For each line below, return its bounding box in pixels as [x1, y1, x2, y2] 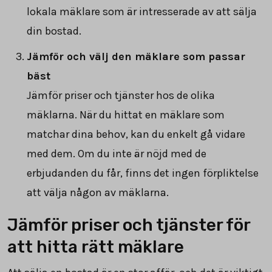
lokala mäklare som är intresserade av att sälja [27, 4, 257, 18]
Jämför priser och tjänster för [7, 214, 250, 235]
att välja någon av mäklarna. [27, 185, 169, 199]
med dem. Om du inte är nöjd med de [27, 146, 206, 160]
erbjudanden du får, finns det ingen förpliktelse [27, 166, 259, 180]
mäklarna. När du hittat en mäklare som [27, 107, 225, 121]
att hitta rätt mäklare [7, 236, 184, 257]
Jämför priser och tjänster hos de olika [27, 88, 215, 102]
